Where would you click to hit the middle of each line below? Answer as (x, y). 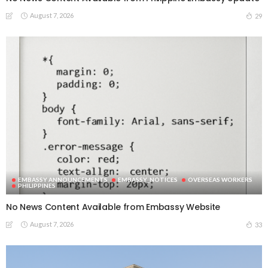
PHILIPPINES (37, 186)
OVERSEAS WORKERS (220, 180)
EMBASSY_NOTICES (148, 180)
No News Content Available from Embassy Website (113, 207)
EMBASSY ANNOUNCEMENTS (63, 180)
